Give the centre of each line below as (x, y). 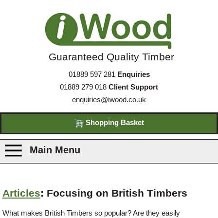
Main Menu (54, 150)
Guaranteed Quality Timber (111, 57)
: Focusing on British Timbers (114, 193)
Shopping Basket (114, 123)
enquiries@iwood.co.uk (109, 100)
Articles (21, 193)
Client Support (133, 87)
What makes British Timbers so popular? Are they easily (91, 213)
